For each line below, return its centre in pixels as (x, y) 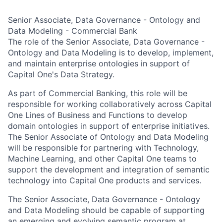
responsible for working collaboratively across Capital (110, 104)
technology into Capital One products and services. (105, 180)
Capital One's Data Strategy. (61, 74)
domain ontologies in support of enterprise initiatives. (109, 126)
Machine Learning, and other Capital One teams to (102, 159)
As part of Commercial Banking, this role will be (98, 93)
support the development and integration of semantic (109, 169)
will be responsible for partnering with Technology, (103, 148)
